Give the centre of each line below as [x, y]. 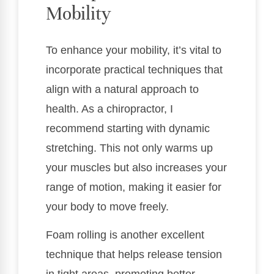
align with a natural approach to [122, 89]
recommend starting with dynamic [128, 128]
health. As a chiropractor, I [109, 109]
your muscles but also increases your [136, 167]
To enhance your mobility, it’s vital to [134, 50]
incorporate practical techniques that [134, 69]
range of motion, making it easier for [134, 187]
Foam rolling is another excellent [125, 235]
